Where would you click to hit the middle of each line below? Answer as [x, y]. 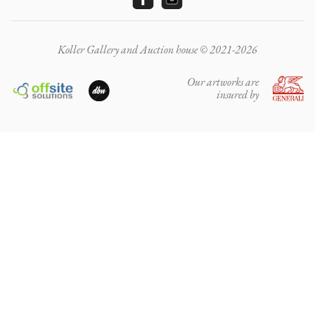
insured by [238, 95]
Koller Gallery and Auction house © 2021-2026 [157, 50]
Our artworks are [223, 82]
